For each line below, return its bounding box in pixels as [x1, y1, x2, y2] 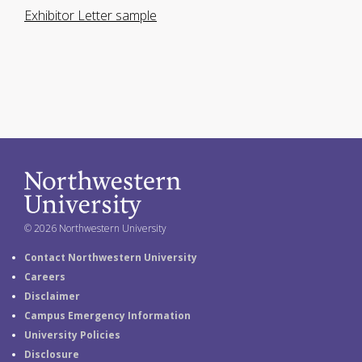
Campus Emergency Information [24, 308, 191, 322]
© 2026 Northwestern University [24, 221, 166, 235]
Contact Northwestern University [24, 250, 197, 264]
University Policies [24, 327, 120, 342]
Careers [24, 269, 65, 284]
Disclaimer [24, 288, 80, 303]
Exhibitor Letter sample [24, 6, 157, 24]
